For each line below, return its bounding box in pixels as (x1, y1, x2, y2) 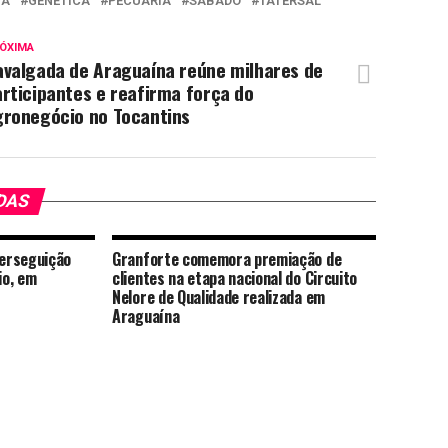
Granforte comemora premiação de (112, 247, 342, 271)
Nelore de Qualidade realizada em (112, 285, 325, 309)
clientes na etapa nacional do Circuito (112, 266, 357, 290)
